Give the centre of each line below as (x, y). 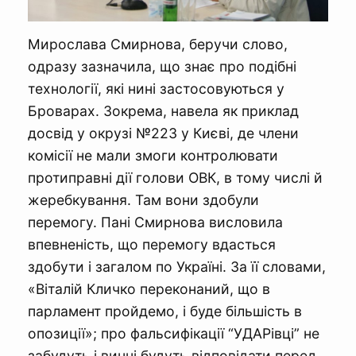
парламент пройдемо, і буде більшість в (165, 311)
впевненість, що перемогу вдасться (152, 244)
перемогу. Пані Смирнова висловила (155, 222)
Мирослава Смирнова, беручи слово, (158, 44)
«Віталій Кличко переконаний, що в (149, 289)
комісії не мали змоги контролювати (153, 155)
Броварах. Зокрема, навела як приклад (163, 111)
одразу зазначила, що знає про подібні (162, 66)
